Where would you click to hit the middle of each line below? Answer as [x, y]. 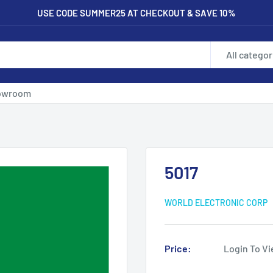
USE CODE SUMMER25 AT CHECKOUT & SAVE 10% [136, 13]
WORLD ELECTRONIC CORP [216, 203]
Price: [178, 248]
